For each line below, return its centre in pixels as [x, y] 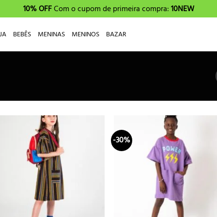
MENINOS [85, 34]
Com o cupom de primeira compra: [112, 8]
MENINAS [51, 34]
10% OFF [38, 8]
